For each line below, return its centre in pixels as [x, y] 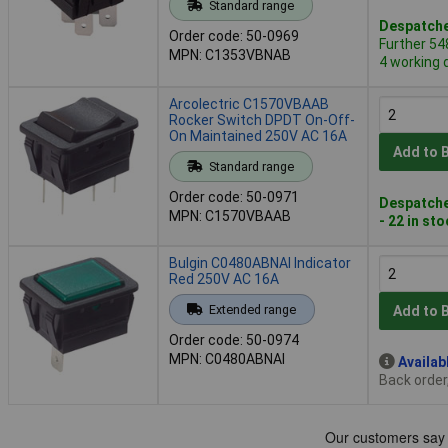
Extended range [252, 309]
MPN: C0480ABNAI [227, 358]
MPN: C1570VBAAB [230, 215]
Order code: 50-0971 [234, 196]
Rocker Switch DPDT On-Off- [262, 119]
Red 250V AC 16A [224, 278]
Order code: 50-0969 [234, 35]
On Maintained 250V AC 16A [258, 135]
